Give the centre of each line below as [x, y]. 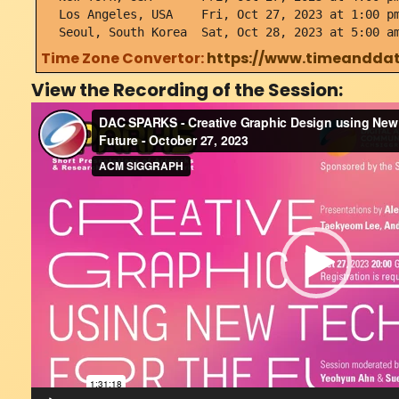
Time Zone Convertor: [123, 59]
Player [67, 155]
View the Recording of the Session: [187, 90]
